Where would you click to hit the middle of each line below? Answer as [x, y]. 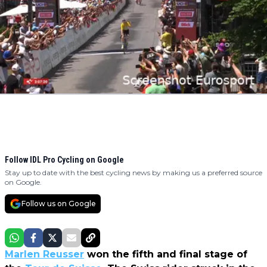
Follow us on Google [59, 204]
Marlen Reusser [44, 254]
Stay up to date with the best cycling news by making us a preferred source [133, 173]
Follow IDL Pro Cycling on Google [64, 160]
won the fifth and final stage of [166, 254]
